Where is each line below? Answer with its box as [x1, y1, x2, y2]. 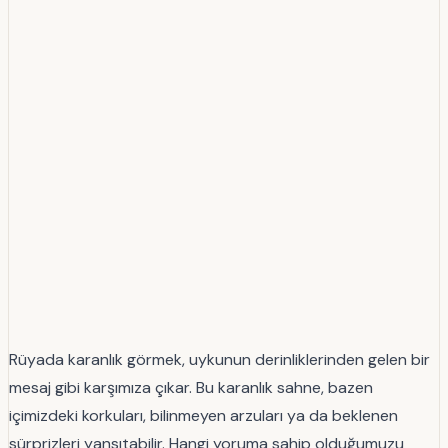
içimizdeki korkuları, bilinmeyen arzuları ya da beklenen [9, 404, 398, 426]
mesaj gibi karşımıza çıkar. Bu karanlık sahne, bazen [9, 376, 373, 398]
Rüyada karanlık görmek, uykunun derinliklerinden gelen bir [9, 348, 430, 370]
